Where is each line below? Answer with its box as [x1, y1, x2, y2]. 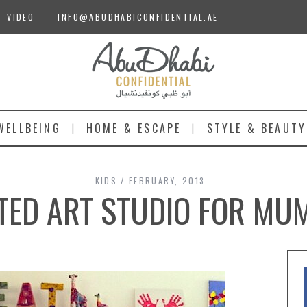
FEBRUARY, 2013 [128, 175, 206, 186]
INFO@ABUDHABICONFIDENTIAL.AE [58, 11, 219, 23]
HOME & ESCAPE [86, 120, 182, 136]
